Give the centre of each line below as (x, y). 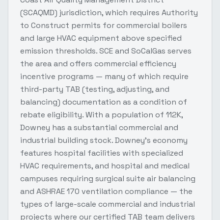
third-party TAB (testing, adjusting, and (95, 89)
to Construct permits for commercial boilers (104, 25)
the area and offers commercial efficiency (98, 63)
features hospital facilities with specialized (102, 153)
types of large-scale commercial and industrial (108, 204)
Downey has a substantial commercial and (99, 127)
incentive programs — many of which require (104, 76)
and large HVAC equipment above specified (101, 38)
